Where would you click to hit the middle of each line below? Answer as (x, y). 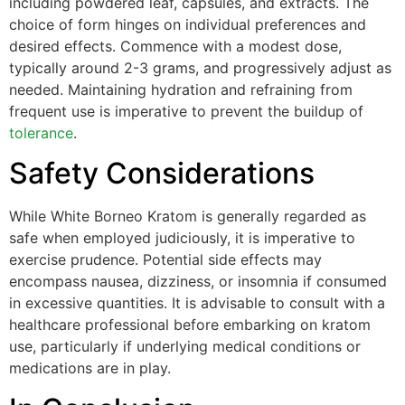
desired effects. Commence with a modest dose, (175, 46)
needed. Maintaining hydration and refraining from (181, 89)
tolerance (41, 132)
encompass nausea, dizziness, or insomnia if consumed (198, 282)
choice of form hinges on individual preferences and (188, 24)
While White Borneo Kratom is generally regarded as (188, 217)
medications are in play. (90, 368)
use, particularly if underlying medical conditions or (185, 347)
